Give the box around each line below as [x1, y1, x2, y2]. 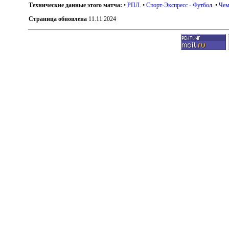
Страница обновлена [29, 15, 87, 22]
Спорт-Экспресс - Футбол [146, 1, 213, 9]
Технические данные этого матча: [29, 1, 123, 9]
